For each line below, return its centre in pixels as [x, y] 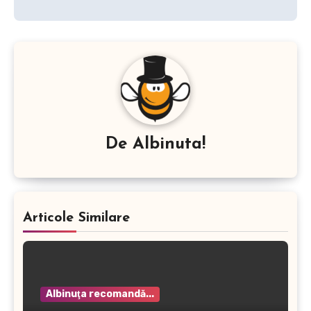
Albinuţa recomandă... [100, 294]
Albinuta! [169, 144]
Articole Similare [76, 218]
